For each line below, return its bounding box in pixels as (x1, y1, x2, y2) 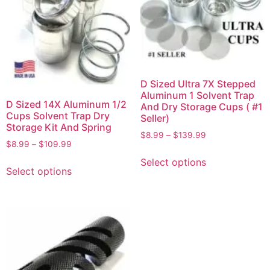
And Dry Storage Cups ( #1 (140, 100, 263, 113)
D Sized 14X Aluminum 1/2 (6, 98, 127, 111)
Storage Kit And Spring (6, 121, 111, 134)
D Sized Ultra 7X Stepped (140, 77, 256, 90)
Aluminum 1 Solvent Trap (140, 89, 254, 101)
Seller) (140, 111, 169, 124)
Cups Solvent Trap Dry (6, 110, 110, 122)
